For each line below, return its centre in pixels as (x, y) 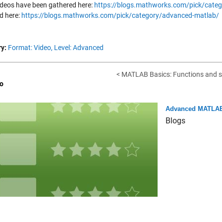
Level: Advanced (79, 48)
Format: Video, (30, 48)
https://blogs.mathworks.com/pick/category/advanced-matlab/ (120, 16)
